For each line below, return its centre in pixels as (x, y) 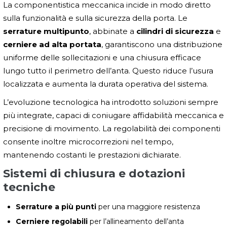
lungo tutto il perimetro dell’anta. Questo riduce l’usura (108, 71)
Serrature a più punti (56, 207)
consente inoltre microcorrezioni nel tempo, (88, 142)
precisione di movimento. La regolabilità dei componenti (112, 129)
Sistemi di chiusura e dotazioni (94, 174)
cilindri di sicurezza (175, 31)
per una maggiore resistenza (148, 207)
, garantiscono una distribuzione (162, 45)
